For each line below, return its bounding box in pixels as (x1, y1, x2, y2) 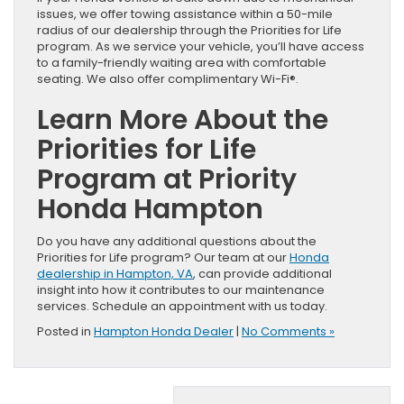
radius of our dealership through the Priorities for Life (37, 21, 342, 39)
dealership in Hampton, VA (37, 264, 193, 282)
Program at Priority (37, 160, 297, 198)
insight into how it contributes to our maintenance (37, 280, 325, 298)
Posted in (37, 322, 94, 340)
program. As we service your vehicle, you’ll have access (37, 37, 364, 55)
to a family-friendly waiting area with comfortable (37, 53, 326, 71)
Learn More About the (37, 100, 328, 139)
